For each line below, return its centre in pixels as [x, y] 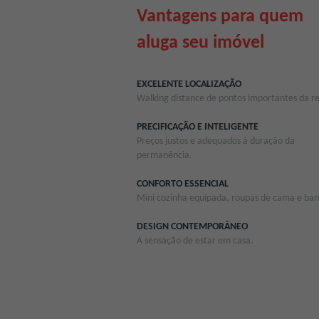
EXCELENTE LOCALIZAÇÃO [189, 85]
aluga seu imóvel [200, 43]
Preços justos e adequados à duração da [216, 142]
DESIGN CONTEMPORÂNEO [192, 227]
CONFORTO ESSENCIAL [183, 184]
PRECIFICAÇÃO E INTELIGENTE [198, 127]
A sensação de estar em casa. [195, 241]
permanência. [164, 156]
